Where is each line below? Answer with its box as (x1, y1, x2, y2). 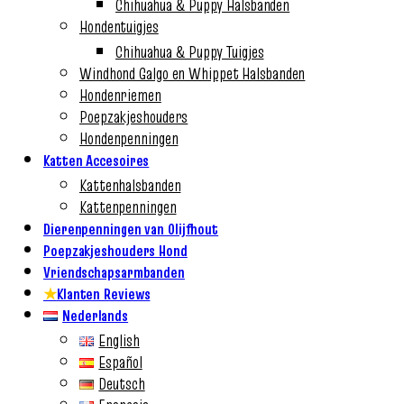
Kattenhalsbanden (79, 174, 181, 197)
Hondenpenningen (79, 127, 179, 150)
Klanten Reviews (56, 283, 151, 305)
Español (98, 351, 142, 373)
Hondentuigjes (79, 15, 159, 38)
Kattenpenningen (79, 196, 177, 218)
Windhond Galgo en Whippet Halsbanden (79, 62, 306, 85)
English (98, 329, 140, 352)
